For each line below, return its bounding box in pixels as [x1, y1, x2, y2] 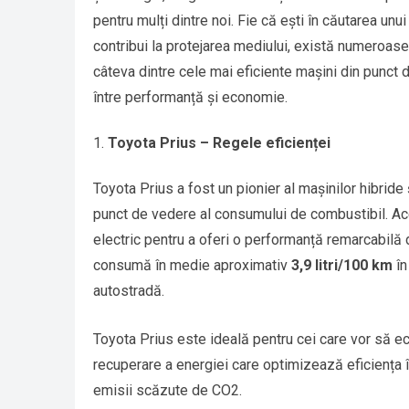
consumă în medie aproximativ [93, 257, 291, 275]
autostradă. [93, 282, 164, 300]
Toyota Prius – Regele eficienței [108, 134, 330, 152]
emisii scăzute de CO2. [93, 382, 242, 400]
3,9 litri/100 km [291, 257, 393, 275]
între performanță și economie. [93, 89, 288, 107]
